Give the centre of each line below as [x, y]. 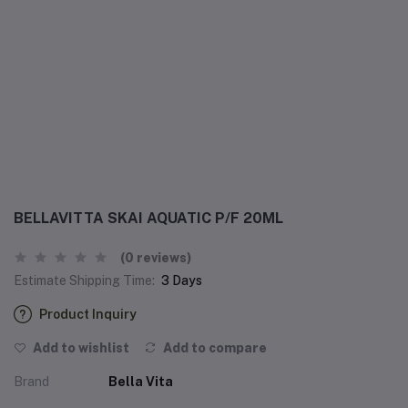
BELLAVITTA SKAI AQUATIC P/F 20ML [148, 218]
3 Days [182, 280]
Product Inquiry [88, 314]
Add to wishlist [80, 348]
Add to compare [214, 348]
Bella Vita [141, 382]
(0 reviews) [156, 258]
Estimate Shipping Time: [84, 280]
